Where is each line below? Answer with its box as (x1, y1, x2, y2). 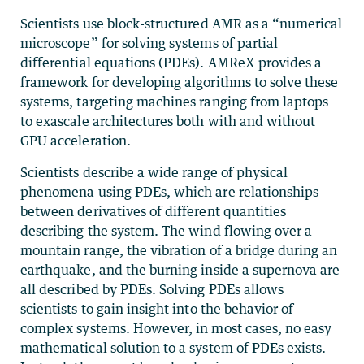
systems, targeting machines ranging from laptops (20, 93, 329, 110)
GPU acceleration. (20, 132, 131, 149)
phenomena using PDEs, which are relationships (20, 183, 319, 200)
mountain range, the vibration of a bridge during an (20, 241, 338, 258)
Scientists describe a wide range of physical (20, 163, 288, 180)
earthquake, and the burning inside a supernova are (20, 261, 340, 278)
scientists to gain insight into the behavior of (20, 300, 294, 317)
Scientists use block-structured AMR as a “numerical (20, 15, 343, 32)
